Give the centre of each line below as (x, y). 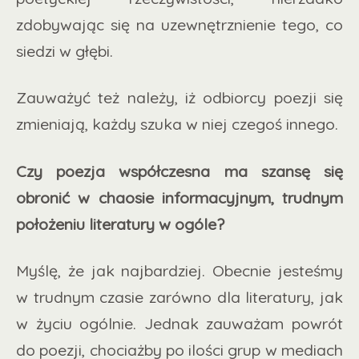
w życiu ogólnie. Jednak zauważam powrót (179, 324)
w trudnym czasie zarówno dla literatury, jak (179, 297)
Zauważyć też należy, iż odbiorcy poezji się (179, 98)
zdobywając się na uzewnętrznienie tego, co (179, 24)
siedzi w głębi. (67, 50)
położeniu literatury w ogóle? (122, 224)
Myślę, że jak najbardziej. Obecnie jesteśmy (179, 271)
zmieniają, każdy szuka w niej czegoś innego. (177, 124)
